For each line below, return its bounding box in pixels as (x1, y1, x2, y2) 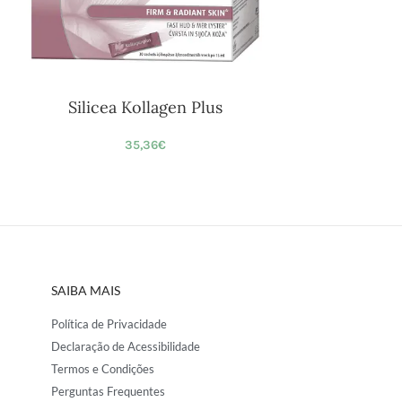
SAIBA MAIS (51, 283, 121, 298)
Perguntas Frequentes (51, 384, 166, 398)
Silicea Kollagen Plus (68, 97, 223, 118)
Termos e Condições (51, 362, 155, 376)
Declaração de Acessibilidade (51, 339, 201, 354)
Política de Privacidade (51, 317, 168, 331)
